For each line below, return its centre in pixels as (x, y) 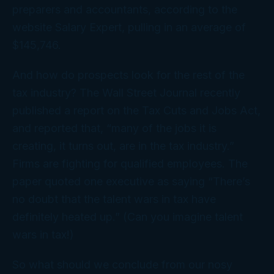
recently (219, 93)
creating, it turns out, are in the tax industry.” (123, 146)
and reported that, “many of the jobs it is (114, 128)
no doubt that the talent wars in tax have (114, 199)
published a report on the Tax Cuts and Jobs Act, (136, 111)
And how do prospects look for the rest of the (128, 75)
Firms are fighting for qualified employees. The (130, 164)
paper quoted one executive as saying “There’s (131, 182)
